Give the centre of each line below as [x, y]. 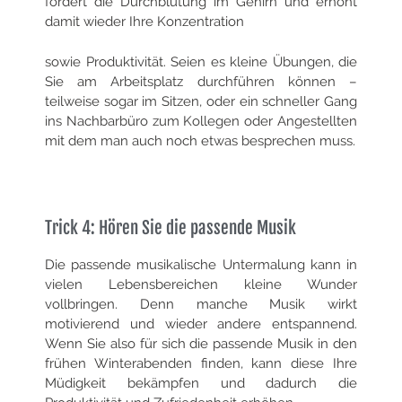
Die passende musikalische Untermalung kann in [201, 265]
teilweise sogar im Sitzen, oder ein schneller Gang [201, 101]
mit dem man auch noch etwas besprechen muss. [200, 140]
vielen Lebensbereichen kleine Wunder [201, 285]
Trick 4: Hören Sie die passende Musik [170, 228]
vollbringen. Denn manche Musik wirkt [201, 305]
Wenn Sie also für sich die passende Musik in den [201, 344]
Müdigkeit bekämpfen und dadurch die [201, 384]
